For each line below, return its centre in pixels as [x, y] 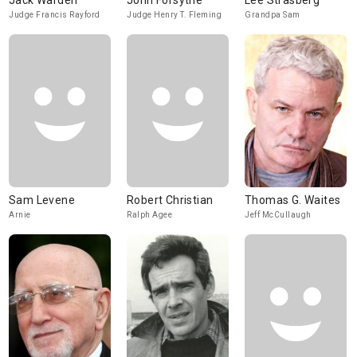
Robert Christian [170, 200]
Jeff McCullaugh [278, 215]
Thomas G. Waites [293, 200]
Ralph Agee [149, 215]
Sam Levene [42, 200]
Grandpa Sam [273, 15]
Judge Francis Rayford [55, 15]
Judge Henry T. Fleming [174, 15]
